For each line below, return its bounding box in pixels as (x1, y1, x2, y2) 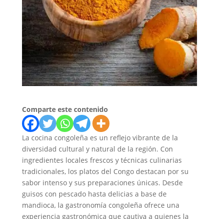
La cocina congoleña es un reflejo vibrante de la (22, 133, 178, 143)
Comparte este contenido (22, 105, 108, 114)
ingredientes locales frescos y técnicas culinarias (22, 155, 182, 165)
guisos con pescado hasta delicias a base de (22, 189, 167, 199)
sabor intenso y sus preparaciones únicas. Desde (22, 178, 183, 188)
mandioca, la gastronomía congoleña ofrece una (22, 200, 179, 210)
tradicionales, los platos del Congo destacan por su (22, 167, 189, 176)
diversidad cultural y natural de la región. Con (22, 144, 173, 154)
